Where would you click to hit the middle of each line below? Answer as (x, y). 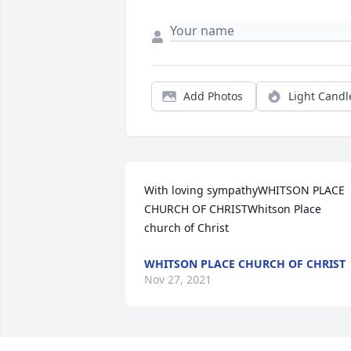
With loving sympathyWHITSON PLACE (244, 190)
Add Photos (213, 96)
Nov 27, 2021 (178, 280)
